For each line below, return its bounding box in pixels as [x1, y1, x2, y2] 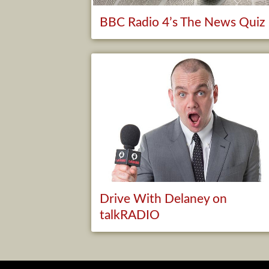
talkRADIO [100, 208, 160, 222]
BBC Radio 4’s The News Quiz [100, 16, 266, 29]
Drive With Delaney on [100, 192, 228, 205]
